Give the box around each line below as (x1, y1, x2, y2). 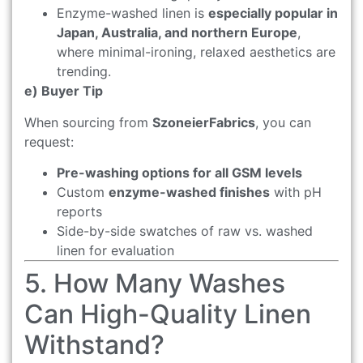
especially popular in (208, 5, 338, 22)
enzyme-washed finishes (109, 183, 270, 200)
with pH (270, 183, 322, 200)
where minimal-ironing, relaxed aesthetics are (57, 44, 335, 61)
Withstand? (24, 328, 164, 361)
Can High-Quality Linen (24, 297, 311, 330)
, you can (255, 113, 311, 130)
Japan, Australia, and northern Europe (57, 24, 297, 41)
